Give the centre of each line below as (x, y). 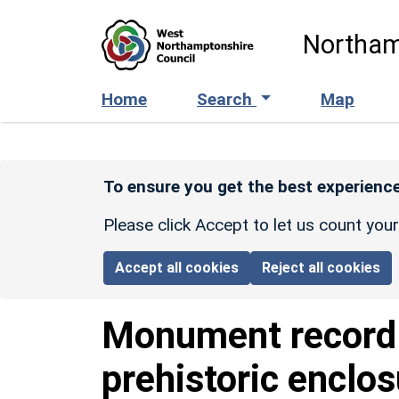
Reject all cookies (322, 267)
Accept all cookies (177, 267)
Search (227, 99)
